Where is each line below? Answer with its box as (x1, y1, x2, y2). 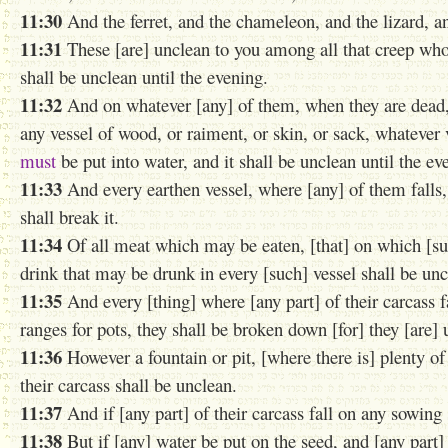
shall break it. (20, 204, 119, 229)
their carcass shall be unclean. (20, 372, 237, 397)
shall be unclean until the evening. (20, 64, 268, 89)
